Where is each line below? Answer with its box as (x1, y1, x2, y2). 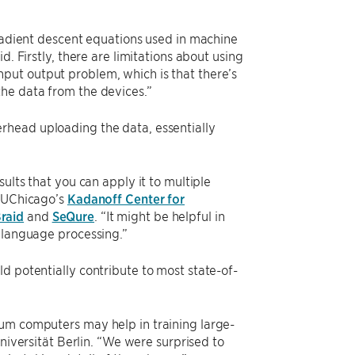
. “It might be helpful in (94, 208, 225, 223)
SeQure (52, 208, 95, 223)
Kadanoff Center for (67, 190, 185, 206)
